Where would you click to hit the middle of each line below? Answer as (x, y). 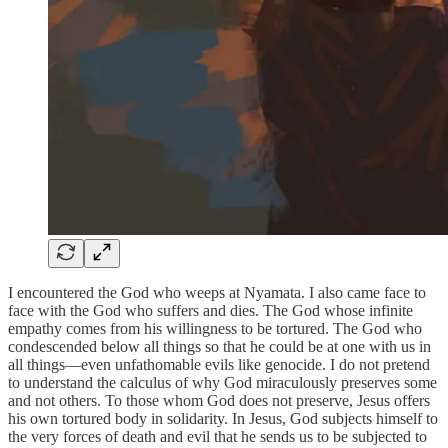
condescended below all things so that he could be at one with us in (219, 346)
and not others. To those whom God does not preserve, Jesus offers (219, 400)
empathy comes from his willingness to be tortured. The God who (215, 328)
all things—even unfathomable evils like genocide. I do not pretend (219, 364)
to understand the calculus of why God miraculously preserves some (222, 382)
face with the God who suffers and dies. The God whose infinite (210, 310)
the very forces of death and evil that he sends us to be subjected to (217, 436)
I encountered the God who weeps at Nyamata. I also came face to (217, 292)
